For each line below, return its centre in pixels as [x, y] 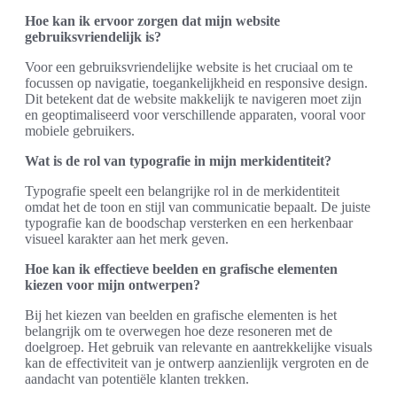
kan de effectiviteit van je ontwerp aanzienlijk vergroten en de [197, 363]
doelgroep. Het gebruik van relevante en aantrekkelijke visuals [198, 347]
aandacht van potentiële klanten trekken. [137, 379]
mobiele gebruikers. [80, 131]
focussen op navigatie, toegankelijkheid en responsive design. [196, 83]
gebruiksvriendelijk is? [93, 37]
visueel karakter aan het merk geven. [127, 239]
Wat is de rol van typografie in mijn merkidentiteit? [178, 161]
